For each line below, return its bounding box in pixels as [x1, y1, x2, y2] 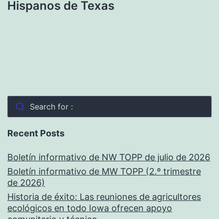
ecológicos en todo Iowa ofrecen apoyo [7, 203, 172, 214]
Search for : [29, 102, 73, 112]
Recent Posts [7, 128, 65, 139]
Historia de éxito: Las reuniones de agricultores [7, 192, 201, 202]
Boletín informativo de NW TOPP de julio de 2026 [7, 152, 210, 163]
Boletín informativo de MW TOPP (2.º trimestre [7, 166, 201, 177]
